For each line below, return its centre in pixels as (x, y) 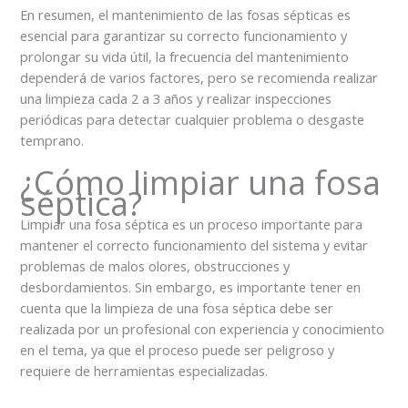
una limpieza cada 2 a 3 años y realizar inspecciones (176, 98)
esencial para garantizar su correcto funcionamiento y (184, 36)
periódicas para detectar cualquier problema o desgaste (193, 119)
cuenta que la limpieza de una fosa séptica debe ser (177, 308)
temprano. (52, 140)
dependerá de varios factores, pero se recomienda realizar (199, 77)
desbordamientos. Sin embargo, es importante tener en (191, 287)
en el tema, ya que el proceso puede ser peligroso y (178, 350)
